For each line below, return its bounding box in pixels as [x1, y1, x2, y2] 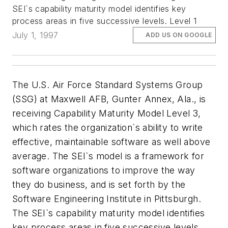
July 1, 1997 [12, 30, 59, 40]
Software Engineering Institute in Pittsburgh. [12, 193, 201, 205]
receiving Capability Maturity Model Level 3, [12, 108, 201, 119]
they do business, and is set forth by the [12, 179, 186, 190]
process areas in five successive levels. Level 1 [12, 15, 197, 26]
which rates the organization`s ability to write [12, 122, 203, 133]
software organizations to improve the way [12, 165, 195, 176]
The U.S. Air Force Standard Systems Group [12, 79, 203, 91]
